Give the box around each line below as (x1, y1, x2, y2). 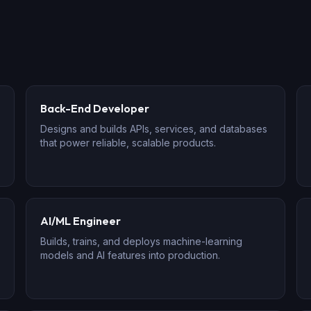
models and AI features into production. (40, 249, 221, 261)
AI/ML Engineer (40, 214, 121, 228)
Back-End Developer (40, 101, 150, 115)
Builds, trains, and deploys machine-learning (40, 235, 243, 247)
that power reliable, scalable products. (40, 137, 217, 149)
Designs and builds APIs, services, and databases (40, 123, 268, 135)
